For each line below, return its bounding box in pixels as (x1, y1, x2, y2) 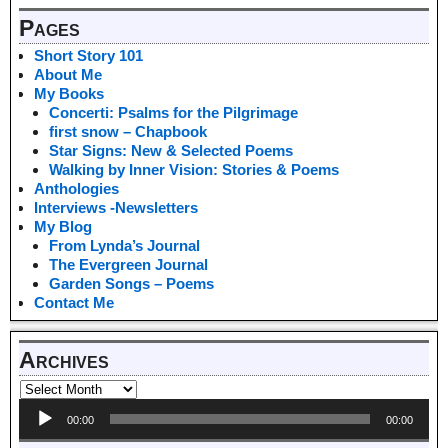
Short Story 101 (34, 47, 143, 65)
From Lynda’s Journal (49, 237, 200, 255)
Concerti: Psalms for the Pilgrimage (49, 104, 298, 122)
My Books (34, 85, 104, 103)
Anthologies (34, 180, 119, 198)
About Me (34, 66, 102, 84)
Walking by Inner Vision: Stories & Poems (49, 161, 339, 179)
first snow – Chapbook (49, 123, 207, 141)
